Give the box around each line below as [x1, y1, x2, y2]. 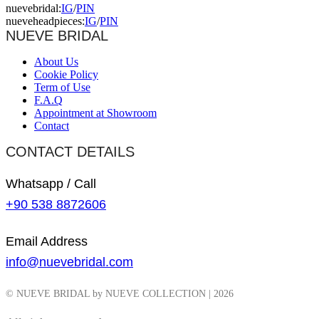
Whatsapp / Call [6, 176, 96, 192]
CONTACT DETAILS [6, 143, 135, 159]
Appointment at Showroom [34, 106, 157, 119]
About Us [34, 55, 78, 68]
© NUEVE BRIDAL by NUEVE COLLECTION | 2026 [6, 288, 234, 299]
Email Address [6, 233, 88, 249]
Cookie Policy [34, 68, 98, 80]
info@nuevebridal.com [6, 253, 133, 269]
